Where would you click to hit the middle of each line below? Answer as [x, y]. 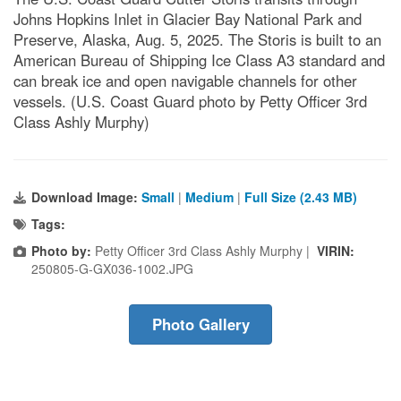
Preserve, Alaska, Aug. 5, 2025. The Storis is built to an [197, 40]
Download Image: [86, 197]
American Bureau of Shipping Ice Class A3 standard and [199, 60]
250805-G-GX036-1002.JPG [112, 269]
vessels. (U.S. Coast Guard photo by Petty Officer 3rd [190, 102]
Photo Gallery [200, 324]
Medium [209, 197]
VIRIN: [336, 251]
